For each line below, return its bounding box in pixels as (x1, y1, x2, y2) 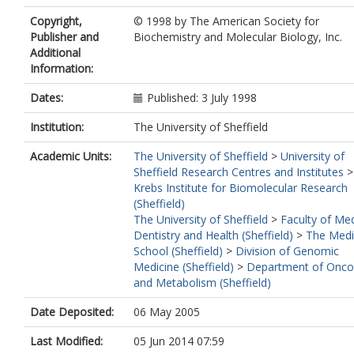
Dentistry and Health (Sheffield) (134, 228, 293, 243)
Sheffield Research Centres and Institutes (134, 164, 344, 179)
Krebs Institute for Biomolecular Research (134, 180, 348, 195)
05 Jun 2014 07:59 (134, 333, 224, 348)
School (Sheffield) (134, 243, 223, 258)
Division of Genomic (235, 243, 339, 258)
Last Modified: (30, 333, 103, 348)
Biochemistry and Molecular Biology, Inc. (134, 29, 342, 44)
